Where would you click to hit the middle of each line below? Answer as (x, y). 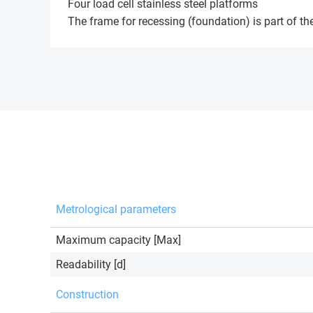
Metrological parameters (116, 209)
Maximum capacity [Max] (118, 240)
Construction (87, 294)
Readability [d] (91, 264)
